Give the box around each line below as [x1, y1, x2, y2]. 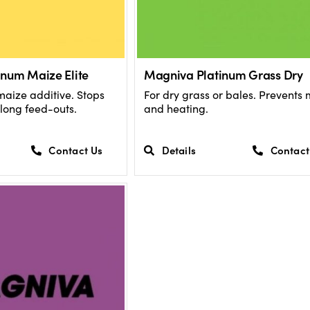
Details [161, 143, 197, 158]
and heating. [143, 100, 208, 116]
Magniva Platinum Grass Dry [143, 65, 303, 83]
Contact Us [48, 143, 103, 158]
